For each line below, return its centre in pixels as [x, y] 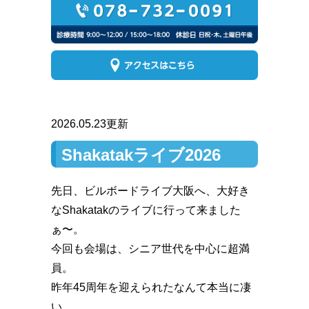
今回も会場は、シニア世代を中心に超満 [150, 248]
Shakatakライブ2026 [141, 154]
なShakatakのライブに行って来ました [146, 210]
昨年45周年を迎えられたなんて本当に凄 [151, 287]
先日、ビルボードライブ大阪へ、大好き [150, 190]
